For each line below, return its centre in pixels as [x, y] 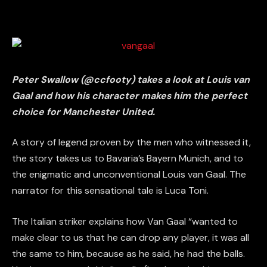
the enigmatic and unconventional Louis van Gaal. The [129, 175]
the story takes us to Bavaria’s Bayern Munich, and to [128, 159]
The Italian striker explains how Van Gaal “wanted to [125, 221]
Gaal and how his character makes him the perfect [130, 95]
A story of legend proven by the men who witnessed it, [131, 142]
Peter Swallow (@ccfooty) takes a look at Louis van [131, 79]
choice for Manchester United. [83, 111]
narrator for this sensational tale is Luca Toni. [110, 191]
